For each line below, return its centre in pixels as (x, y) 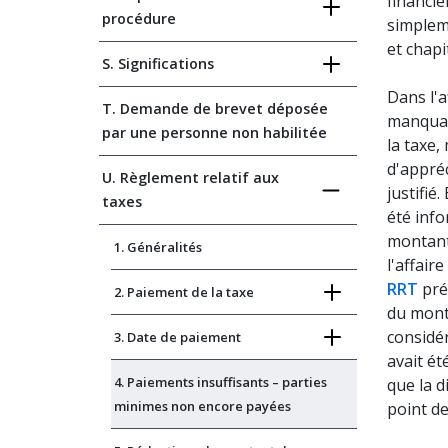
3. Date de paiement (177, 337)
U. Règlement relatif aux (190, 177)
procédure (139, 18)
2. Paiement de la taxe (184, 292)
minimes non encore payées (202, 406)
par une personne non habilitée (214, 132)
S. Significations (158, 63)
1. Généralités (158, 247)
